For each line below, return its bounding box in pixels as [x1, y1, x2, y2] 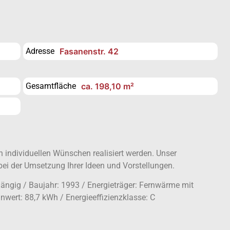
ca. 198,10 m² [81, 81, 135, 91]
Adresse [26, 46, 55, 56]
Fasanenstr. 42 [60, 46, 119, 56]
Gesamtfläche [26, 81, 76, 91]
